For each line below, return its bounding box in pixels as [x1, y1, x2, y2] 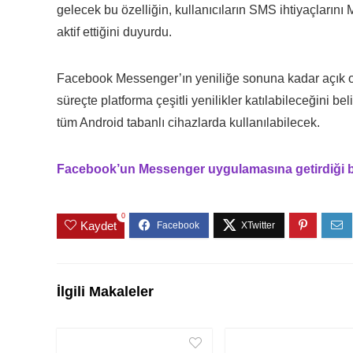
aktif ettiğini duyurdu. [57, 25, 172, 39]
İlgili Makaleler [57, 283, 154, 299]
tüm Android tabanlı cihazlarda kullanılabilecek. [57, 116, 320, 129]
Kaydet [80, 218, 117, 232]
